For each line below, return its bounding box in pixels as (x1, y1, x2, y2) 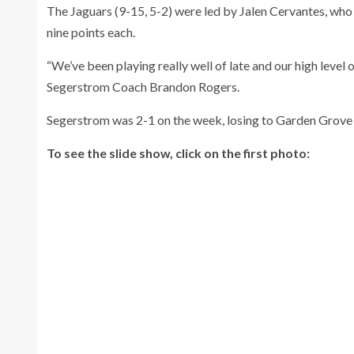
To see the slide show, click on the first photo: (47, 145, 310, 161)
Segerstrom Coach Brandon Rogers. (47, 79, 239, 95)
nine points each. (47, 24, 135, 40)
